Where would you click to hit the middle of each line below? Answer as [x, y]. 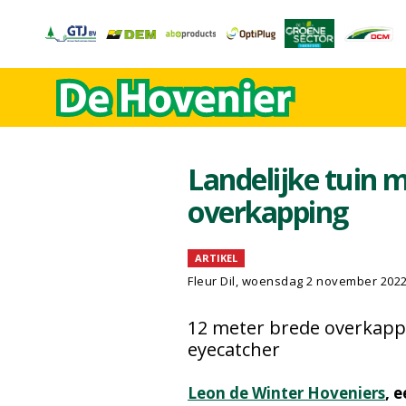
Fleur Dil [212, 281]
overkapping [268, 212]
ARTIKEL [216, 258]
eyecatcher [234, 349]
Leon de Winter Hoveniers [286, 393]
